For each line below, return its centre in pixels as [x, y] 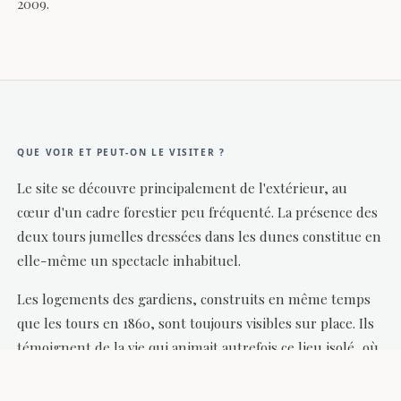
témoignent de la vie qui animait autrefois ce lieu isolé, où [198, 347]
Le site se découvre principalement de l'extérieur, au [183, 188]
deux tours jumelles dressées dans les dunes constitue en [200, 236]
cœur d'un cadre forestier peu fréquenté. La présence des [198, 212]
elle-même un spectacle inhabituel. [129, 260]
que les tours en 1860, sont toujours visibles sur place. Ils [196, 323]
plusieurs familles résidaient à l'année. [138, 371]
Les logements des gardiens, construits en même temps [194, 299]
